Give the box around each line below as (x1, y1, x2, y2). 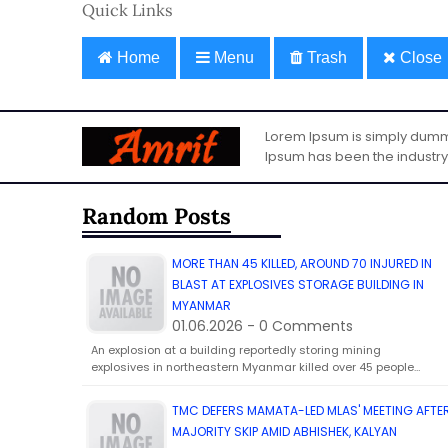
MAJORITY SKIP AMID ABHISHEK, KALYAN (172, 422, 397, 440)
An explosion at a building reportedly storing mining (91, 341, 381, 358)
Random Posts (82, 201, 231, 230)
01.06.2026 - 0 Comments (172, 315, 353, 336)
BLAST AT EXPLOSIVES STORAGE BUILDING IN (172, 275, 424, 293)
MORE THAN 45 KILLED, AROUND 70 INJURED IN (172, 254, 432, 272)
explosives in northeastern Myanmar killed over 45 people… (91, 358, 420, 375)
